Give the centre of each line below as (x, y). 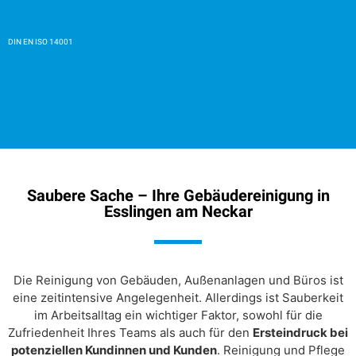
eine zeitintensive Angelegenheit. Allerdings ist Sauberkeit (178, 298)
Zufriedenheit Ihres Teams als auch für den (130, 333)
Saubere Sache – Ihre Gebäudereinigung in (178, 195)
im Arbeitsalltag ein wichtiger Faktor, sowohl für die (178, 315)
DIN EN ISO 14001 (41, 42)
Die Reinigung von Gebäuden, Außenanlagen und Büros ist (178, 280)
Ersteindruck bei (300, 333)
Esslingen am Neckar (178, 211)
